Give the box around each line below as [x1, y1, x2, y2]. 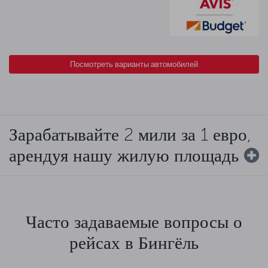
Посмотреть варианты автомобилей [70, 59, 198, 69]
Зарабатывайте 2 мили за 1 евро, [9, 123, 251, 145]
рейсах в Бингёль [69, 232, 199, 254]
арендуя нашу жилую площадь [9, 144, 239, 166]
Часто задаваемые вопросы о [26, 211, 242, 233]
